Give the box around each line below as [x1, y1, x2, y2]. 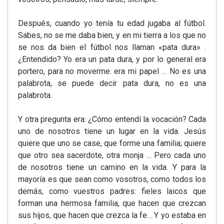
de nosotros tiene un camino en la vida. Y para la [18, 162, 206, 172]
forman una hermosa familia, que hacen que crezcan [18, 198, 206, 208]
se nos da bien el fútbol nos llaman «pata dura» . [18, 42, 206, 52]
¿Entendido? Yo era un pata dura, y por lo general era [18, 54, 206, 64]
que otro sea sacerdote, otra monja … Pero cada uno [18, 150, 206, 160]
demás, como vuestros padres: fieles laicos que [18, 186, 206, 196]
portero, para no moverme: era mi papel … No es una [18, 66, 206, 76]
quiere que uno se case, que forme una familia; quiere [18, 138, 206, 148]
